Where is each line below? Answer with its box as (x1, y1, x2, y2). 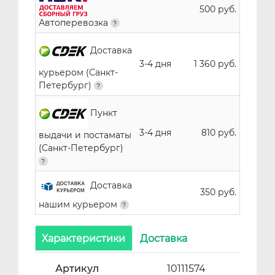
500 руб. (199, 3, 236, 15)
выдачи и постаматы (38, 129, 131, 141)
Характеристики (42, 232, 126, 244)
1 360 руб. (193, 58, 236, 69)
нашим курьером (38, 198, 120, 210)
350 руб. (199, 186, 236, 198)
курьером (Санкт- (38, 66, 118, 78)
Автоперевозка (38, 17, 110, 28)
